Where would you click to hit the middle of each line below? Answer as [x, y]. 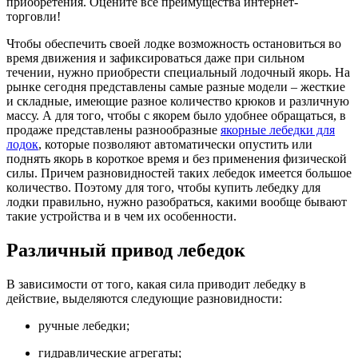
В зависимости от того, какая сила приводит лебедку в [156, 284]
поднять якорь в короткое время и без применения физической [177, 158]
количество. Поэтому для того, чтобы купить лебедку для [163, 187]
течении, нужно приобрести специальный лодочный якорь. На [178, 72]
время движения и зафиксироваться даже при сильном [155, 58]
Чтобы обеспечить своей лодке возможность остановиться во [174, 43]
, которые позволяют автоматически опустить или [175, 144]
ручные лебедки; [84, 325]
